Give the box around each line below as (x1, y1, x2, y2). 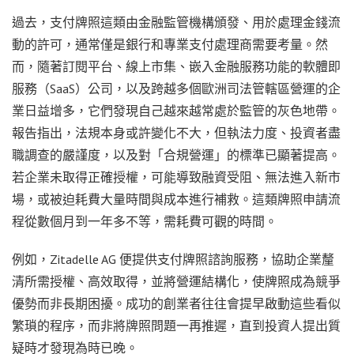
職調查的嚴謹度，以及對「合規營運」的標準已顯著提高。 (12, 146, 341, 163)
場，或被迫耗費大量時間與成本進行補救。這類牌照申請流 (12, 190, 341, 207)
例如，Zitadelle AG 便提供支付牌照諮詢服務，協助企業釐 (12, 250, 334, 267)
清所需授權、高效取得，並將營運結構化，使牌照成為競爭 (12, 273, 341, 289)
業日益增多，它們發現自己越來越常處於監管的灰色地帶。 (12, 102, 341, 119)
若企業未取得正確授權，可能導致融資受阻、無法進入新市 (12, 168, 341, 185)
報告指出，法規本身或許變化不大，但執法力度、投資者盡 (12, 124, 341, 141)
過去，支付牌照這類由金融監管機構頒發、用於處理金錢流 (12, 13, 341, 30)
